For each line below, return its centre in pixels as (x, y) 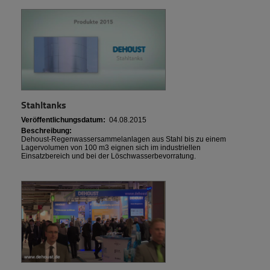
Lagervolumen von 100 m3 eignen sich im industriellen (111, 148)
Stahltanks (44, 105)
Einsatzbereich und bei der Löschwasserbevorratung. (108, 156)
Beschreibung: (46, 131)
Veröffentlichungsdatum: (63, 120)
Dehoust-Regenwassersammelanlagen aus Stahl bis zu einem (124, 140)
